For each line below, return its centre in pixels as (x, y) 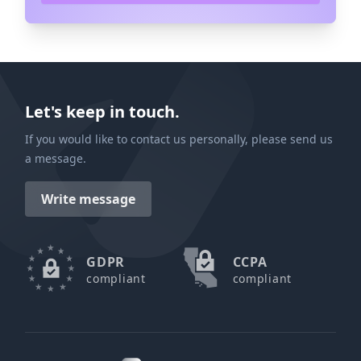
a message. (56, 159)
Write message (89, 199)
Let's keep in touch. (103, 112)
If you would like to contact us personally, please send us (179, 139)
